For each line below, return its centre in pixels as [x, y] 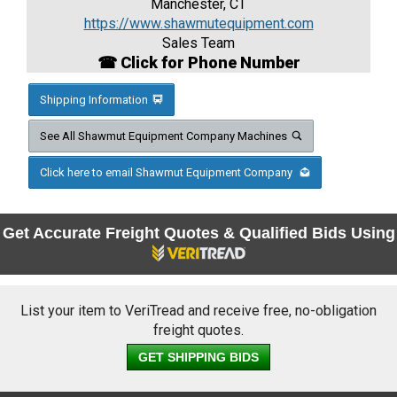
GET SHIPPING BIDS [198, 358]
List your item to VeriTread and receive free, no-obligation [198, 311]
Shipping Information [94, 100]
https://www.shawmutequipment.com [198, 24]
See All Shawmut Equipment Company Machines [163, 136]
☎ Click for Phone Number [198, 63]
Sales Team [198, 43]
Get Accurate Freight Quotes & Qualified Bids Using [198, 234]
